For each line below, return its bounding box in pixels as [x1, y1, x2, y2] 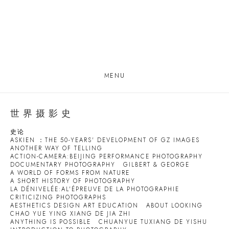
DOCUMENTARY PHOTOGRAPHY [10, 161, 116, 169]
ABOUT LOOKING [146, 201, 203, 210]
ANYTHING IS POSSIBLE [10, 218, 91, 226]
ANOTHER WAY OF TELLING [10, 144, 103, 152]
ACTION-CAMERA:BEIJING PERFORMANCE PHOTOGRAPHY [10, 152, 203, 161]
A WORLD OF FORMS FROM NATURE [10, 169, 130, 177]
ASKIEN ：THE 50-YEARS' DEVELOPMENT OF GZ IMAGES [10, 136, 200, 144]
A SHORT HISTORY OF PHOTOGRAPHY [10, 177, 135, 185]
